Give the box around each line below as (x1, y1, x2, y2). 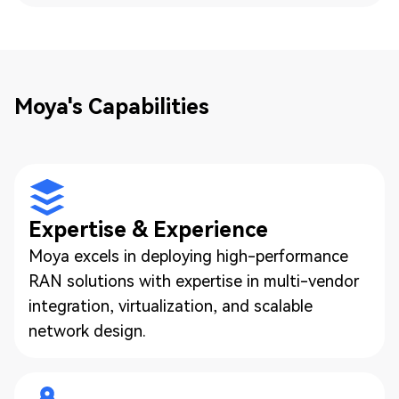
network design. (28, 322, 146, 341)
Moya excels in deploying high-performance (28, 247, 348, 266)
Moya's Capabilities (14, 94, 209, 120)
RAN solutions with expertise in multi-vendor (28, 272, 359, 291)
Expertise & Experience (28, 217, 268, 243)
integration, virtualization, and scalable (28, 297, 313, 316)
